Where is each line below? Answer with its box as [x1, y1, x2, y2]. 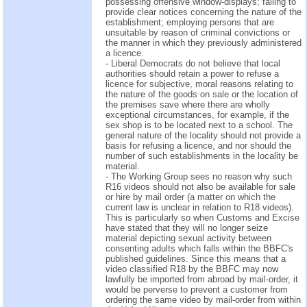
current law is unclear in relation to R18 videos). [106, 202, 294, 213]
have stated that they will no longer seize [106, 223, 268, 234]
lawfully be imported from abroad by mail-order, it [106, 274, 298, 285]
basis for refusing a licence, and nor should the [106, 140, 291, 151]
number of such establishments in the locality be [106, 151, 298, 162]
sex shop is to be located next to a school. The [106, 120, 293, 131]
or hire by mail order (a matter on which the [106, 192, 275, 203]
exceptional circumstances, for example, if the [106, 110, 289, 121]
